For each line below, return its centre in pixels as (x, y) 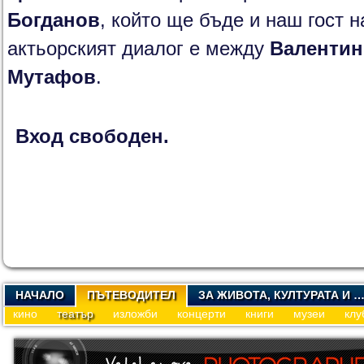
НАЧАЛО (40, 295)
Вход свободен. (92, 136)
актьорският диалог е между (139, 49)
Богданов (54, 20)
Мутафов (52, 77)
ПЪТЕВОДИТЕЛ (131, 295)
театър (75, 314)
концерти (201, 314)
